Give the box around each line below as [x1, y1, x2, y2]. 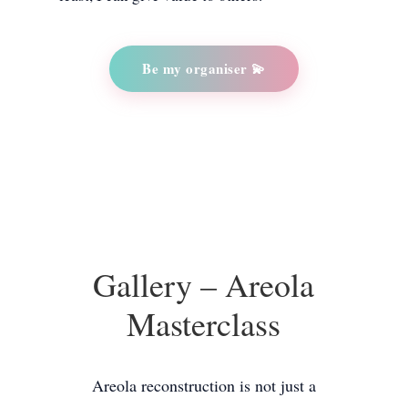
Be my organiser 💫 [142, 57, 266, 78]
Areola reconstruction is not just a [91, 373, 316, 396]
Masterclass [127, 301, 281, 345]
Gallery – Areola [93, 261, 315, 306]
